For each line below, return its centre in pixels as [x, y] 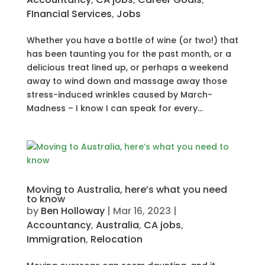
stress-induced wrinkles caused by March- [119, 95]
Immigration [56, 240]
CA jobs [162, 225]
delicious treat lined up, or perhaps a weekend [127, 68]
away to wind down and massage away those [127, 81]
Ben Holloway [72, 211]
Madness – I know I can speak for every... [114, 109]
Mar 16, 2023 [142, 211]
